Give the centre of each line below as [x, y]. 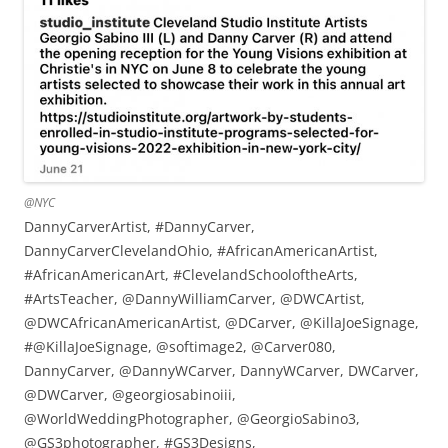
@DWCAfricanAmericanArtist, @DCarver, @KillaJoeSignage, [221, 323]
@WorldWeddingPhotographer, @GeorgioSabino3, [192, 419]
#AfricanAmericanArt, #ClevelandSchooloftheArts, [191, 275]
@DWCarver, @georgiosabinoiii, [130, 395]
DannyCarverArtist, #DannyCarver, [139, 227]
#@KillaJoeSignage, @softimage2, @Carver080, [180, 347]
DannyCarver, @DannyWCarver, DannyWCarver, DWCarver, [221, 371]
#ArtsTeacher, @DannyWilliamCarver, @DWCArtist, [194, 299]
